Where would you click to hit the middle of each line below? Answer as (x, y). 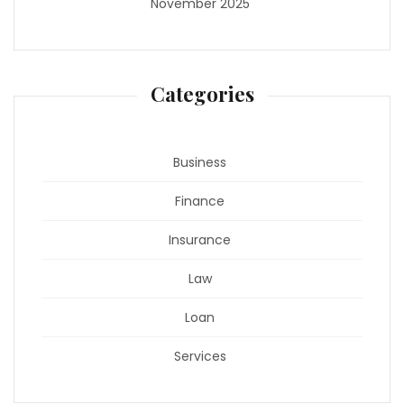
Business (200, 162)
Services (200, 356)
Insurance (200, 239)
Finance (200, 201)
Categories (202, 93)
